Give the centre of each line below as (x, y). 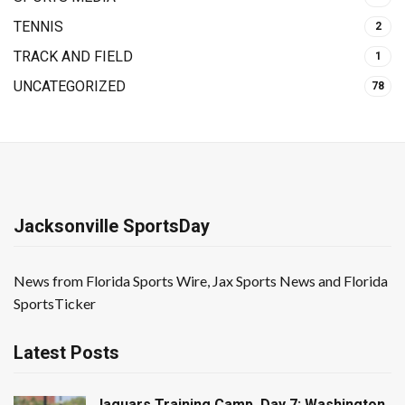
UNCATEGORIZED (70, 87)
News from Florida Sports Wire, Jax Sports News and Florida (201, 281)
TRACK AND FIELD (73, 57)
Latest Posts (66, 353)
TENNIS (38, 27)
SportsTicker (55, 304)
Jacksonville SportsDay (112, 226)
